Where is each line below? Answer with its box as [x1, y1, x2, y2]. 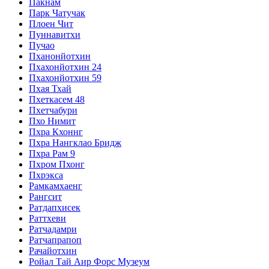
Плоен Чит [29, 18, 73, 29]
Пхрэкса [29, 169, 63, 180]
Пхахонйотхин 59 [29, 72, 101, 83]
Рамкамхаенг [29, 180, 82, 191]
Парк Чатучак [29, 7, 85, 18]
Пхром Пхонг [29, 159, 85, 169]
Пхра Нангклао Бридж [29, 137, 121, 148]
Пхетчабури [29, 104, 77, 115]
